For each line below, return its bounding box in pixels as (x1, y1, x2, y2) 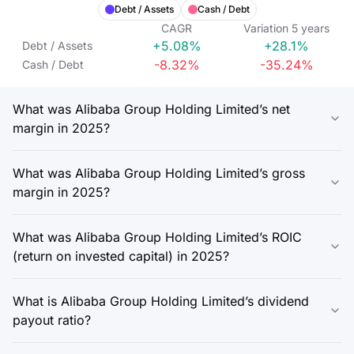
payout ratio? (13, 312, 91, 328)
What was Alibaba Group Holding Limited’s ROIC (13, 229, 302, 245)
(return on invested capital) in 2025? (13, 248, 229, 264)
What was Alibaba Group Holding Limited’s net (13, 101, 290, 117)
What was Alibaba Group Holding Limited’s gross (13, 165, 305, 181)
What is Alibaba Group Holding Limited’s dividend (13, 293, 309, 309)
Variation (243, 21, 289, 35)
